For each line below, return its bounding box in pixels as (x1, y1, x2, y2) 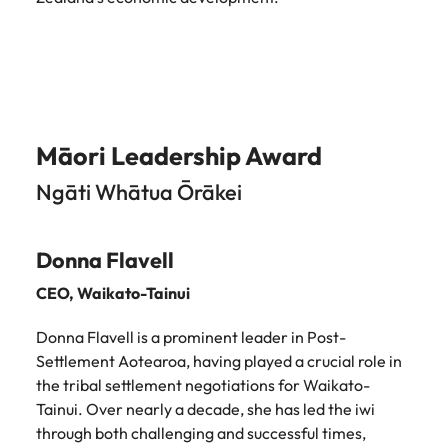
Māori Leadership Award (36, 140, 322, 172)
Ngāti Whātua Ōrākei (36, 178, 242, 206)
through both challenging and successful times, (36, 423, 366, 443)
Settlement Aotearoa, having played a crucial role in (36, 351, 402, 371)
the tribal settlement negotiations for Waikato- (36, 375, 370, 395)
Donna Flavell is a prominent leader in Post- (36, 327, 346, 347)
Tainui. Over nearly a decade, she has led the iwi (36, 399, 375, 419)
